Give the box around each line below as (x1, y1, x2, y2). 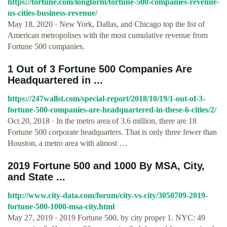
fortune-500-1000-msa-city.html (8, 202, 115, 211)
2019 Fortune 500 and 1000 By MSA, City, (8, 160, 205, 171)
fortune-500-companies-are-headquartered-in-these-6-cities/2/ (8, 105, 216, 114)
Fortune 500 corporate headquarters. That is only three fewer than (8, 128, 217, 136)
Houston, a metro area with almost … (8, 139, 127, 147)
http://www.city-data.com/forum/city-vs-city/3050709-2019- (8, 191, 208, 200)
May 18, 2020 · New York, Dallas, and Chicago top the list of (8, 20, 205, 28)
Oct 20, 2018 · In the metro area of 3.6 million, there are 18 (8, 117, 197, 125)
